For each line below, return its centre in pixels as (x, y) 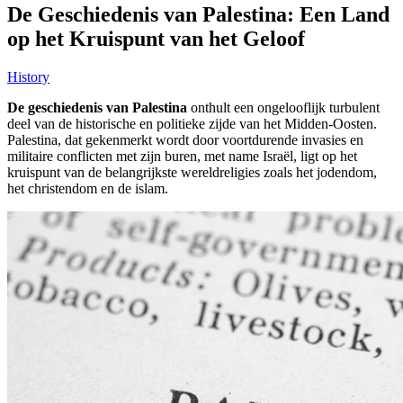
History (28, 76)
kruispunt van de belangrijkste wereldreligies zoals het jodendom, (192, 172)
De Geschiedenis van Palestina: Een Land (198, 14)
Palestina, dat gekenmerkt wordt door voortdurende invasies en (185, 139)
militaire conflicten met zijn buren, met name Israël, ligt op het (182, 156)
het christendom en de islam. (88, 188)
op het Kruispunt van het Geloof (156, 38)
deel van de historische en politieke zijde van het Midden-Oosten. (192, 123)
